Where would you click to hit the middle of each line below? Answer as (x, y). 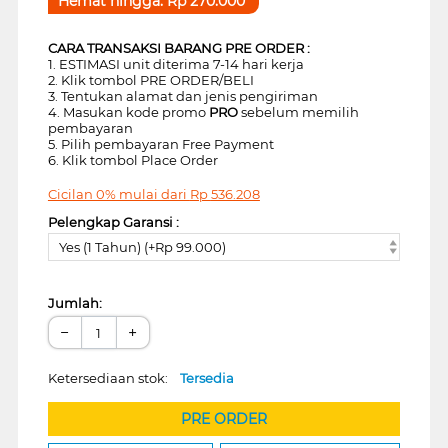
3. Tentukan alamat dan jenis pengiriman (182, 95)
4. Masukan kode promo (128, 111)
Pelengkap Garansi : (113, 221)
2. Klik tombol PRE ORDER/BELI (150, 79)
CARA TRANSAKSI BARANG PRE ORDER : (178, 47)
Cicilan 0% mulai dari (118, 193)
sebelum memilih (298, 111)
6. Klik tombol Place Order (132, 159)
